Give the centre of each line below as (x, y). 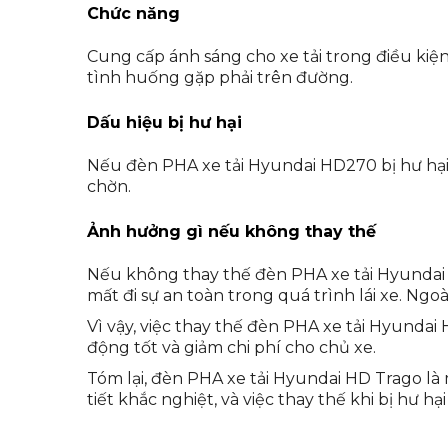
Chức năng (133, 13)
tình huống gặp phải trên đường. (220, 77)
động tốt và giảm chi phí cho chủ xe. (231, 347)
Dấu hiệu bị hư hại (164, 122)
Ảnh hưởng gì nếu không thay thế (231, 231)
